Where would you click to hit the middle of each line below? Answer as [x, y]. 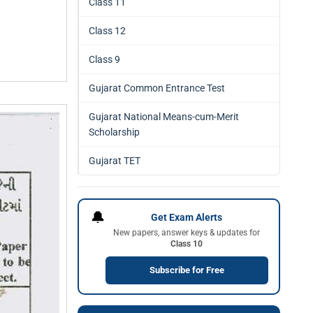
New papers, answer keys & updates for [187, 232]
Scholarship [114, 132]
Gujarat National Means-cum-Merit [164, 117]
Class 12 [107, 31]
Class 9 [104, 59]
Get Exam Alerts [187, 217]
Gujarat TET [115, 161]
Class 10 [187, 243]
